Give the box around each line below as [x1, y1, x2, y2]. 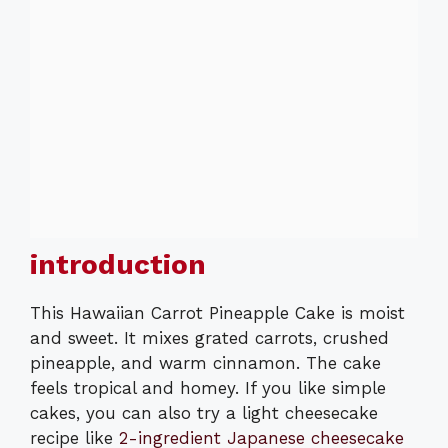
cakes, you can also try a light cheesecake [30, 402, 378, 423]
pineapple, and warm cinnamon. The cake [30, 352, 381, 373]
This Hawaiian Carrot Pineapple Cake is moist [30, 302, 405, 323]
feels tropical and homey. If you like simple [30, 377, 386, 398]
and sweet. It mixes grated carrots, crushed [30, 327, 389, 348]
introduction [30, 247, 206, 281]
